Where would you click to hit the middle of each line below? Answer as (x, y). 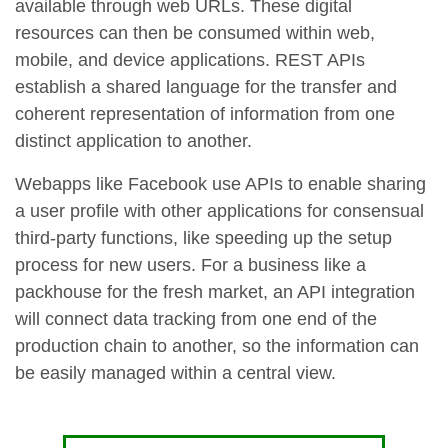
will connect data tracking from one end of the (196, 319)
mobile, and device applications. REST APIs (190, 60)
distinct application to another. (133, 141)
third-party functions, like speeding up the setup (203, 238)
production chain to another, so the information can (217, 346)
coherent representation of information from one (205, 114)
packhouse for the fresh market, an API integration (215, 292)
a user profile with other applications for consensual (219, 211)
